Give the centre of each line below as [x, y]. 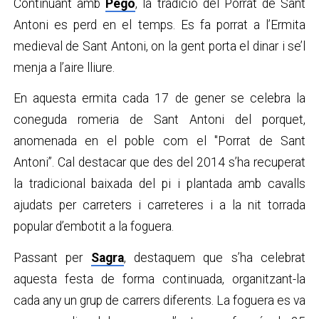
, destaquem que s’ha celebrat [215, 257]
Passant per [52, 257]
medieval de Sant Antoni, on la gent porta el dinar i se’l [159, 47]
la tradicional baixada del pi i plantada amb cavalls [159, 184]
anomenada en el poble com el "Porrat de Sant [159, 141]
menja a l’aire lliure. [64, 68]
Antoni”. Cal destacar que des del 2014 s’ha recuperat [159, 163]
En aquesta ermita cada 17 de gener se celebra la [159, 99]
